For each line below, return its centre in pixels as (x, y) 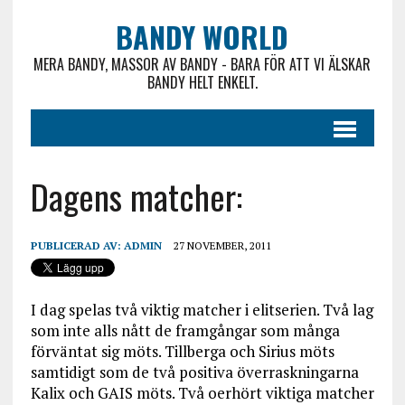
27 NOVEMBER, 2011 (222, 245)
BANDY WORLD (202, 37)
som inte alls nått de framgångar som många (185, 330)
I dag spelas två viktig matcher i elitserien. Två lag (202, 310)
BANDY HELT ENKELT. (202, 82)
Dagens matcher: (136, 196)
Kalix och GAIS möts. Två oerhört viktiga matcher (202, 393)
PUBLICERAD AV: (77, 245)
